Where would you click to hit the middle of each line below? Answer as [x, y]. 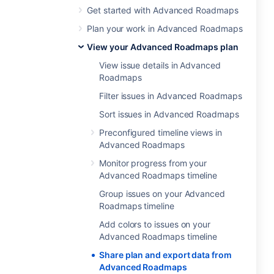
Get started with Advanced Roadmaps [163, 10]
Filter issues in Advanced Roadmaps [171, 96]
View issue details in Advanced [160, 65]
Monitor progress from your [153, 163]
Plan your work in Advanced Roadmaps [165, 28]
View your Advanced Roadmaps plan [163, 47]
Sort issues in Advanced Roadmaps [169, 114]
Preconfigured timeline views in [161, 132]
